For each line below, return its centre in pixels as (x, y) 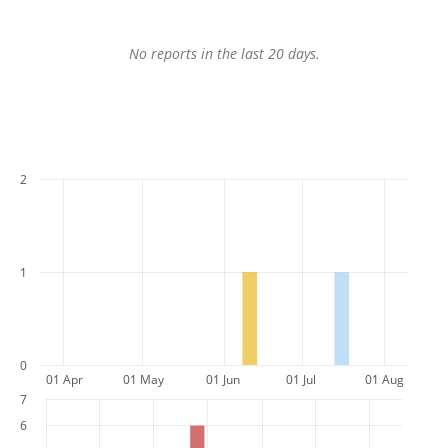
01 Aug (384, 379)
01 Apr (64, 379)
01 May (143, 379)
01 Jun (223, 379)
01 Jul (301, 379)
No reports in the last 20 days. (224, 53)
